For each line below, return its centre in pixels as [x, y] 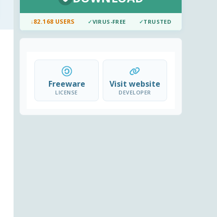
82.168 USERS [54, 22]
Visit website [135, 84]
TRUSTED [157, 22]
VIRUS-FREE [109, 22]
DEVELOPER [135, 93]
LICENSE [67, 93]
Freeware [67, 84]
